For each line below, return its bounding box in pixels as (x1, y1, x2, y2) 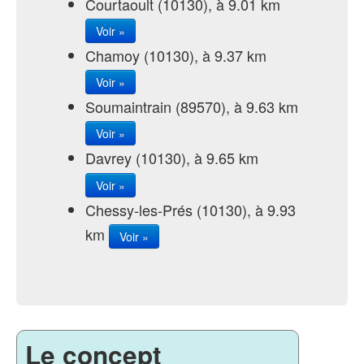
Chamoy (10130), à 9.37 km (85, 44, 266, 66)
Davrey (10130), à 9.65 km (85, 147, 258, 169)
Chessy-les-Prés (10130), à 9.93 (85, 198, 296, 220)
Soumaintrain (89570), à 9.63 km (85, 96, 298, 118)
